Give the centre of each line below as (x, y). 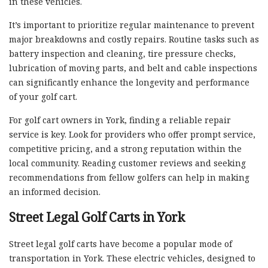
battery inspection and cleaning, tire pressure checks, (122, 53)
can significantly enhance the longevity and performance (129, 82)
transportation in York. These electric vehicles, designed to (132, 258)
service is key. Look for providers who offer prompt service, (132, 134)
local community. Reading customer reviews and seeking (127, 163)
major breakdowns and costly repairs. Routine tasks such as (134, 39)
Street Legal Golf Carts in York (97, 217)
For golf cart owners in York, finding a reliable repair (120, 120)
